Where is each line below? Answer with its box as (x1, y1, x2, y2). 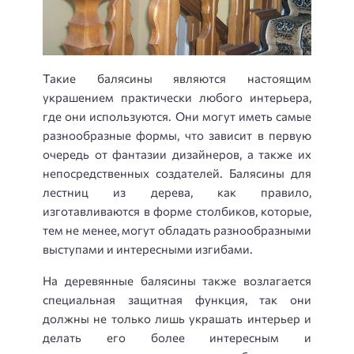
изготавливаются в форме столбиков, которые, (43, 203, 311, 218)
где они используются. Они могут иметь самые (43, 108, 311, 123)
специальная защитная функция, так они (43, 292, 311, 307)
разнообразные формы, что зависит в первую (43, 127, 311, 142)
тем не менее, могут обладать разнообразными (43, 222, 311, 237)
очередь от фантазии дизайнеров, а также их (43, 146, 311, 161)
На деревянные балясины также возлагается (43, 273, 311, 288)
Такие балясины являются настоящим (43, 70, 311, 85)
